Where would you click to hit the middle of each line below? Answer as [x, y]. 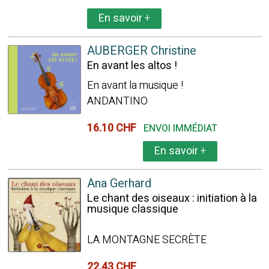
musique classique [132, 209]
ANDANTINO [117, 101]
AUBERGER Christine [141, 51]
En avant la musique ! [135, 86]
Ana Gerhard [119, 183]
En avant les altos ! [132, 66]
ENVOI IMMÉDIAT [180, 128]
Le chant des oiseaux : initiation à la [172, 198]
